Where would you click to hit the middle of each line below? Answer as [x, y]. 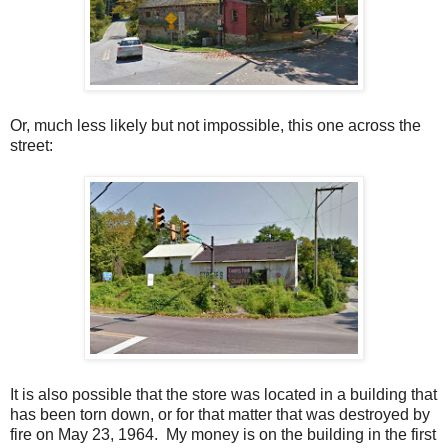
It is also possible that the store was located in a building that [223, 394]
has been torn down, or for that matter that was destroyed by [220, 414]
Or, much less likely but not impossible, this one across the [215, 125]
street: [31, 145]
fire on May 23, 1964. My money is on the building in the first [223, 434]
